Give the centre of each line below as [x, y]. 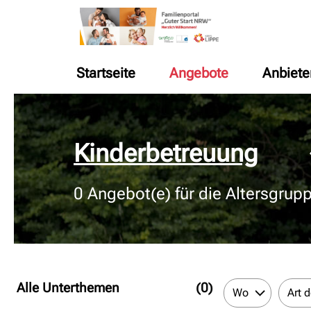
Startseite [106, 73]
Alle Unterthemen [68, 288]
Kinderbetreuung [166, 153]
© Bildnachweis [53, 102]
